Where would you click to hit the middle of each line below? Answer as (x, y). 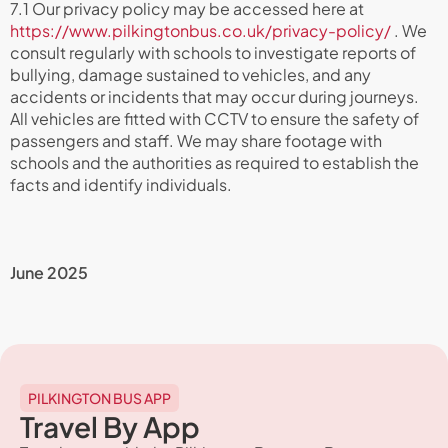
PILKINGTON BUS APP (99, 398)
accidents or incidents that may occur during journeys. (214, 96)
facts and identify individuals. (121, 184)
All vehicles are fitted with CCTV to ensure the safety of (214, 118)
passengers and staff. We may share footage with (196, 140)
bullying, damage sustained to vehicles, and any (190, 74)
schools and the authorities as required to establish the (214, 162)
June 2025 (49, 272)
